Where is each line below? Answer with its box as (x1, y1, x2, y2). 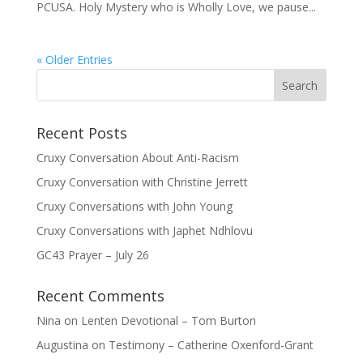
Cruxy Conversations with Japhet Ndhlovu (36, 223, 253, 238)
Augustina (36, 337, 88, 352)
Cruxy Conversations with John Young (36, 199, 233, 214)
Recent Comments (36, 286, 164, 305)
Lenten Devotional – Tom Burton (80, 313, 256, 328)
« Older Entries (36, 52, 113, 67)
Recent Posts (36, 123, 127, 143)
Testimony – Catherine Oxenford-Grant (108, 337, 314, 352)
